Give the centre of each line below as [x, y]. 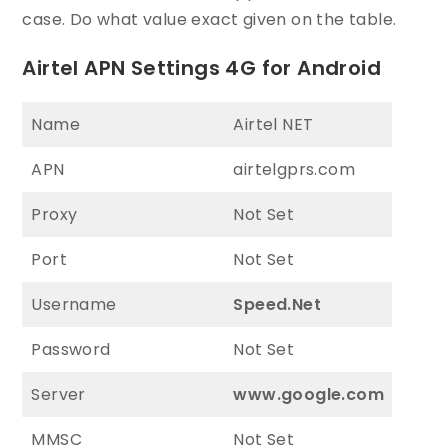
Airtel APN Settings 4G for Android [202, 67]
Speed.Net [277, 304]
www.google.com [309, 394]
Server [58, 394]
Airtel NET [273, 124]
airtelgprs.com [294, 169]
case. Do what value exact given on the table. [209, 19]
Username [74, 304]
